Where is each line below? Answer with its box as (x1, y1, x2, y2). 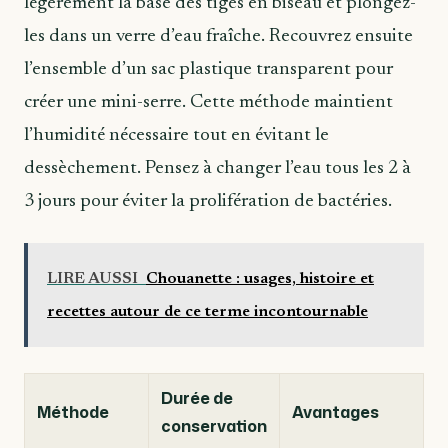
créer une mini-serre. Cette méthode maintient (24, 93, 393, 113)
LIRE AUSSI (47, 271, 138, 288)
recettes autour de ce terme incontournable (47, 304, 368, 321)
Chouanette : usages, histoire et (146, 271, 374, 288)
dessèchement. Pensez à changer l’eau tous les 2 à (24, 159, 411, 179)
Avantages (292, 400, 379, 423)
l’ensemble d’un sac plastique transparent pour (24, 60, 393, 80)
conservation (161, 414, 267, 437)
